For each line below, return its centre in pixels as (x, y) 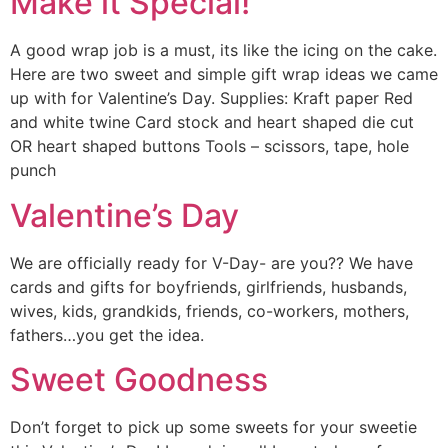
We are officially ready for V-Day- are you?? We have (211, 262)
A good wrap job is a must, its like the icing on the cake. (223, 50)
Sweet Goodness (139, 380)
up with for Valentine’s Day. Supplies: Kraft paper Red (211, 98)
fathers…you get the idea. (107, 334)
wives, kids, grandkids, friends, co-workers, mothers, (209, 310)
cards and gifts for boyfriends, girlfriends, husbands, (208, 286)
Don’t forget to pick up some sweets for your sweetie (213, 427)
